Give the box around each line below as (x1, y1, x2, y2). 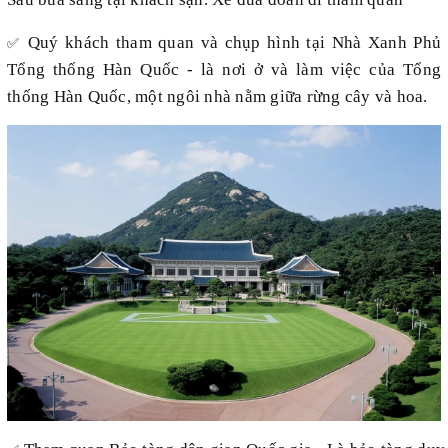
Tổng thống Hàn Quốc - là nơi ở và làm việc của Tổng (7, 60, 441, 80)
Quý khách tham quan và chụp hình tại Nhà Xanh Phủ (27, 33, 441, 53)
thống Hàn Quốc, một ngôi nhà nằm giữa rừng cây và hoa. (7, 87, 428, 107)
